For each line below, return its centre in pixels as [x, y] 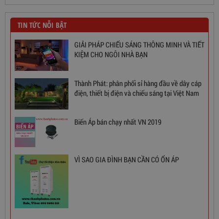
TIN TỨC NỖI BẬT [42, 25]
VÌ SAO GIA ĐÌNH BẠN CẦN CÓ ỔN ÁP [127, 160]
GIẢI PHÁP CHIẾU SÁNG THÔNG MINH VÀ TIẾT [129, 44]
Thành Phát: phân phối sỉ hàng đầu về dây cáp [138, 83]
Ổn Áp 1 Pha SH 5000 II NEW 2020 [66, 65]
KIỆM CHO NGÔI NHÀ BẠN [111, 54]
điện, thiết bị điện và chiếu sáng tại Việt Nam [137, 93]
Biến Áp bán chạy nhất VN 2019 [118, 122]
